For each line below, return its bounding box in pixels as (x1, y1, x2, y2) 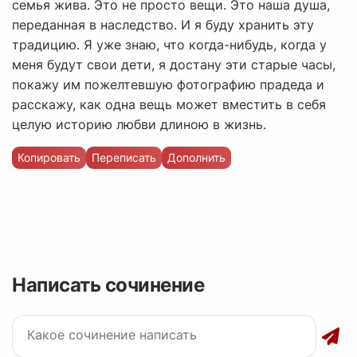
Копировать (18, 151, 80, 165)
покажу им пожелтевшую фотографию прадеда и (12, 76, 324, 93)
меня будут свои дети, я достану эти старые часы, (12, 57, 335, 73)
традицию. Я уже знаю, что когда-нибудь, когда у (12, 37, 327, 53)
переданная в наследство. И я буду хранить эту (12, 17, 314, 33)
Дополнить (167, 151, 226, 165)
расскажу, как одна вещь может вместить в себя (12, 96, 326, 113)
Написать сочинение (12, 273, 204, 297)
